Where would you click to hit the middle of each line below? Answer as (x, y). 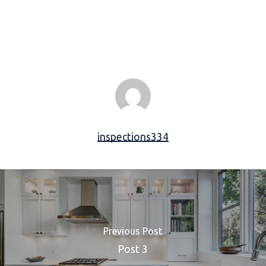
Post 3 (133, 249)
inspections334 (133, 137)
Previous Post (133, 231)
